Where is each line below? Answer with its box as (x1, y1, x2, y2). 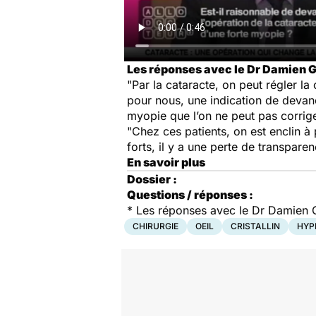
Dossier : (127, 172, 177, 186)
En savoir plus (127, 155, 205, 169)
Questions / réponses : (127, 188, 253, 202)
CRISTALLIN (231, 221, 280, 231)
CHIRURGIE (133, 221, 178, 231)
